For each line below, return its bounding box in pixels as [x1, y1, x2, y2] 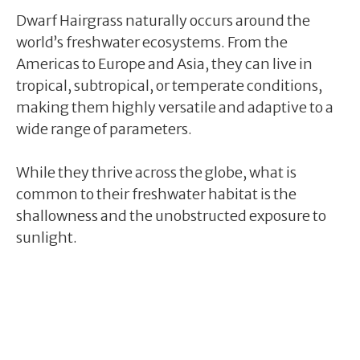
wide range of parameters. [16, 119, 192, 138]
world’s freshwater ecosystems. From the [16, 32, 288, 51]
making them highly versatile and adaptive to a [16, 97, 333, 117]
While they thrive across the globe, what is [16, 162, 297, 182]
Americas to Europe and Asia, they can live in [16, 54, 313, 73]
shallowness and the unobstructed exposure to [16, 206, 326, 225]
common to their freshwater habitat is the [16, 184, 297, 203]
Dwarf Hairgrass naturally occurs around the [16, 10, 310, 30]
